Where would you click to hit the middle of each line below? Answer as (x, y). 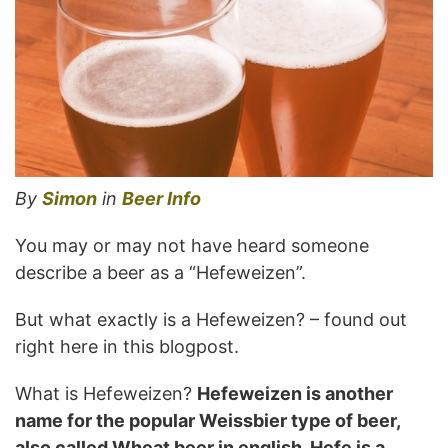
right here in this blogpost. (127, 346)
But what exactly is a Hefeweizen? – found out (211, 319)
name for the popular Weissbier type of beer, (207, 420)
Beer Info (161, 198)
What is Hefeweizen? (106, 393)
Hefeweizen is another (295, 393)
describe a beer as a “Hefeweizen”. (160, 272)
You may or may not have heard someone (192, 245)
